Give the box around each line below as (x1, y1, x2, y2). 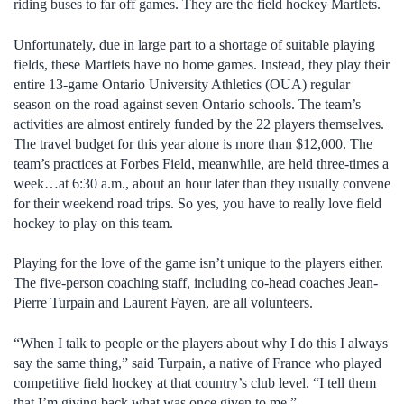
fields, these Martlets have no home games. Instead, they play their (14, 56, 390, 72)
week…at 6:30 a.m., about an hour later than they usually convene (14, 175, 390, 191)
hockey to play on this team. (14, 215, 173, 231)
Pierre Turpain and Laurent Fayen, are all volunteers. (14, 295, 313, 311)
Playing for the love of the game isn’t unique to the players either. (14, 255, 383, 271)
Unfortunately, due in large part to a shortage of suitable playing (14, 36, 375, 52)
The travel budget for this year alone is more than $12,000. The (14, 135, 372, 151)
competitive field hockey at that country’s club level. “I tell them (14, 374, 376, 390)
